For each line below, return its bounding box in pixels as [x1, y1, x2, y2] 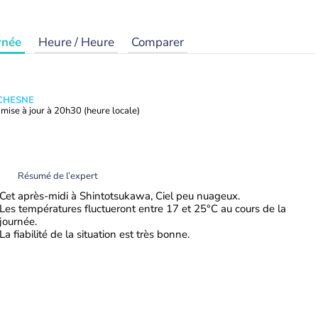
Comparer [131, 34, 184, 50]
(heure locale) [84, 104, 140, 117]
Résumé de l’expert [18, 169, 98, 182]
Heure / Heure [38, 34, 114, 50]
